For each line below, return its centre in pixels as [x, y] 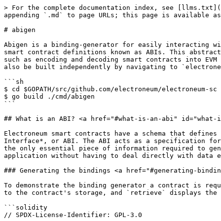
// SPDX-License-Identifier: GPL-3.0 [73, 215]
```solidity [26, 207]
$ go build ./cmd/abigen [49, 96]
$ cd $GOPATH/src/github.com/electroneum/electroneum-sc [110, 89]
